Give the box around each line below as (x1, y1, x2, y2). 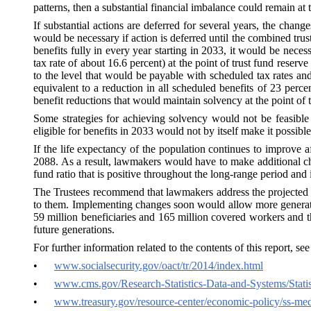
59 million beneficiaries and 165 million (33, 210, 212, 223)
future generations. (33, 223, 115, 235)
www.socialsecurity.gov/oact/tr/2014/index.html (54, 259, 263, 271)
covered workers (211, 210, 285, 223)
